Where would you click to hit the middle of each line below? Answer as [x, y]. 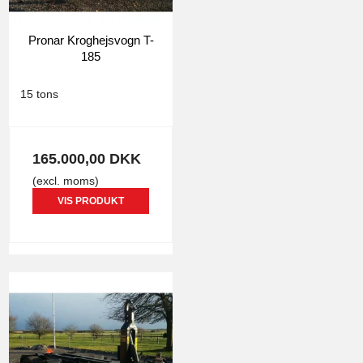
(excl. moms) [66, 180]
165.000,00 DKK [87, 158]
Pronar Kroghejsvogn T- [91, 41]
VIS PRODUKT [91, 201]
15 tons [39, 94]
